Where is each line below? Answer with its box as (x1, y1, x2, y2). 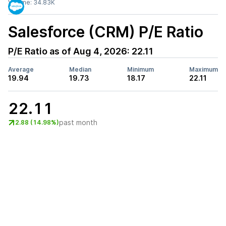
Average (8, 66, 34, 73)
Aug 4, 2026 (73, 46, 127, 56)
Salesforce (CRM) (8, 23, 135, 41)
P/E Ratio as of (8, 46, 73, 56)
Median (69, 66, 92, 73)
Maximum (189, 66, 218, 73)
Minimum (127, 66, 154, 73)
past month (59, 118, 97, 127)
